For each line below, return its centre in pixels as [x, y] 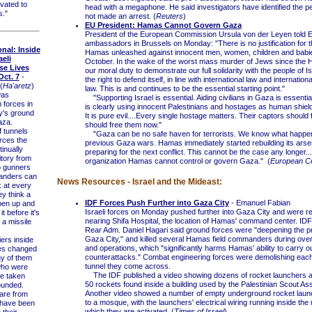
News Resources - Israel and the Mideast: [139, 182]
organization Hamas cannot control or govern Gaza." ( [177, 161]
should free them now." [123, 125]
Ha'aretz [17, 85]
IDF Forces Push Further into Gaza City [157, 203]
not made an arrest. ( [120, 16]
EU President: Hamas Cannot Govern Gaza [163, 25]
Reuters [169, 16]
